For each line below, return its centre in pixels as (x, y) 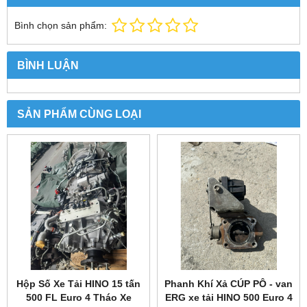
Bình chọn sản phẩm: (61, 26)
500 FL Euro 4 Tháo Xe (78, 298)
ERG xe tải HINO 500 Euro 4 (229, 298)
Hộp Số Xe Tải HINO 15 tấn (78, 284)
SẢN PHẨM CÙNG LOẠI (79, 114)
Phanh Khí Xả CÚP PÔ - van (229, 284)
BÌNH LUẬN (48, 65)
